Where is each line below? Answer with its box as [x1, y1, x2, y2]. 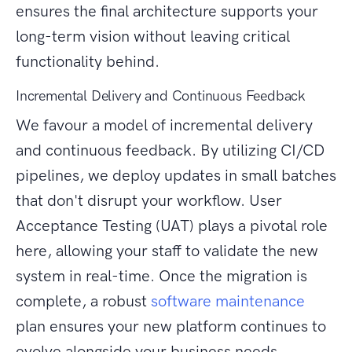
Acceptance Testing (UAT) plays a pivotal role [16, 216, 328, 236]
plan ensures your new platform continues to [16, 317, 326, 336]
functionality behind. [16, 52, 159, 71]
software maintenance [151, 291, 305, 311]
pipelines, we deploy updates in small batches [16, 166, 336, 185]
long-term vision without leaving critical [16, 27, 290, 46]
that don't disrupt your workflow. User [16, 191, 282, 211]
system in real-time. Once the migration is [16, 266, 307, 286]
